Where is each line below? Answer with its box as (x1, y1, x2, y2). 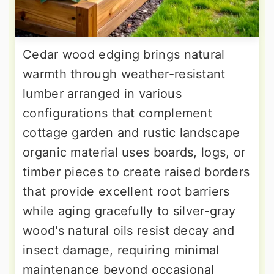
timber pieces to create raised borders (23, 164, 250, 179)
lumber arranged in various (23, 86, 182, 101)
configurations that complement (23, 105, 212, 120)
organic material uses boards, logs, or (23, 144, 246, 160)
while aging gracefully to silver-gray (23, 203, 236, 218)
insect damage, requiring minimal (23, 242, 220, 257)
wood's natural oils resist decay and (23, 223, 235, 238)
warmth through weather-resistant (23, 66, 226, 81)
